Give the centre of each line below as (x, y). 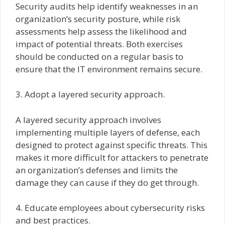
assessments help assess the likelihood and (101, 31)
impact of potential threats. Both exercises (99, 44)
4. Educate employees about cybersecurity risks (110, 208)
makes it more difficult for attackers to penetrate (112, 157)
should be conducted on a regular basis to (99, 56)
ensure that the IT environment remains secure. (109, 69)
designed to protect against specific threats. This (111, 145)
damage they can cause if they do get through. (107, 182)
